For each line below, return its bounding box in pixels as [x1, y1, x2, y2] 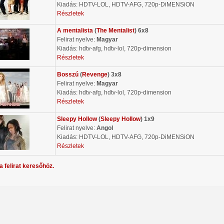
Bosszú [57, 70, 78, 78]
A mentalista [57, 26, 93, 34]
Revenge [82, 70, 107, 78]
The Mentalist [96, 26, 134, 34]
